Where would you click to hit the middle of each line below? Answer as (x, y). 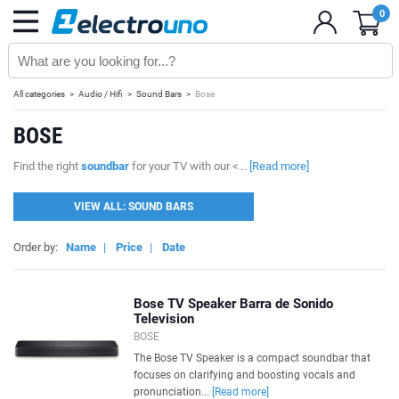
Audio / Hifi (101, 94)
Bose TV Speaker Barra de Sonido (233, 304)
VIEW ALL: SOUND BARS (134, 207)
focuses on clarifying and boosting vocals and (244, 375)
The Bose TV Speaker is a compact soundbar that (252, 358)
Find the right (47, 166)
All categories (39, 94)
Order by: (40, 247)
